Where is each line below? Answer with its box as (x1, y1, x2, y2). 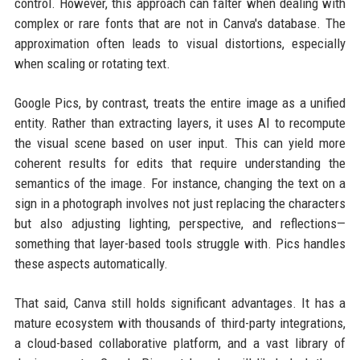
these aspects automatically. (14, 256, 168, 272)
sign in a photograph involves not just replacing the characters (14, 195, 346, 211)
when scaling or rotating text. (14, 55, 170, 72)
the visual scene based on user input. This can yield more (14, 135, 346, 151)
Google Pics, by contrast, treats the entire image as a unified (14, 95, 346, 111)
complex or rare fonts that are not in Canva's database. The (14, 15, 346, 31)
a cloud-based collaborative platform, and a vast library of (14, 335, 346, 351)
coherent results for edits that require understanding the (14, 155, 346, 171)
